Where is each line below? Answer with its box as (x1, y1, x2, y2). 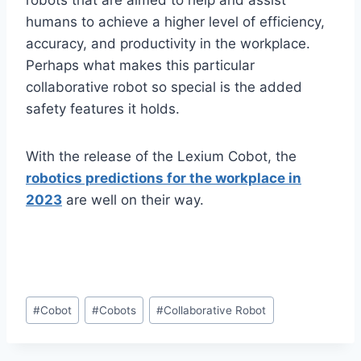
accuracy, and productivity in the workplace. (26, 35, 310, 52)
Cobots (99, 303, 137, 317)
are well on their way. (62, 192, 204, 209)
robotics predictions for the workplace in (26, 170, 301, 187)
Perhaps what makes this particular (26, 57, 255, 74)
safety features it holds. (26, 101, 180, 118)
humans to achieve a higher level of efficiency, (26, 14, 325, 31)
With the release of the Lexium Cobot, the (26, 148, 297, 165)
